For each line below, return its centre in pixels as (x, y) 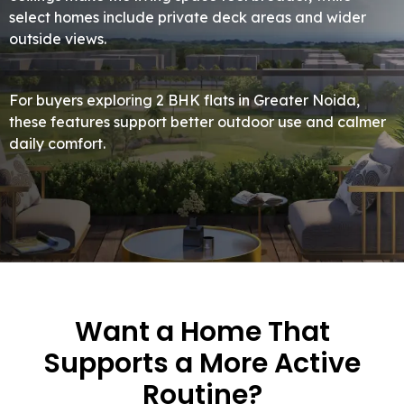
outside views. (58, 39)
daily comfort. (57, 144)
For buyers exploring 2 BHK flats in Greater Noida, (184, 101)
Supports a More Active (202, 364)
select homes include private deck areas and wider (188, 18)
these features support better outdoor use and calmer (197, 122)
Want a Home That (202, 332)
